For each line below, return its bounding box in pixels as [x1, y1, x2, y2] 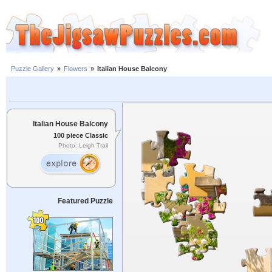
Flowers [64, 65, 87, 73]
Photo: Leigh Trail [58, 142, 108, 149]
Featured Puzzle [57, 197, 113, 205]
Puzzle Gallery [11, 65, 54, 73]
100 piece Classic [53, 131, 108, 139]
